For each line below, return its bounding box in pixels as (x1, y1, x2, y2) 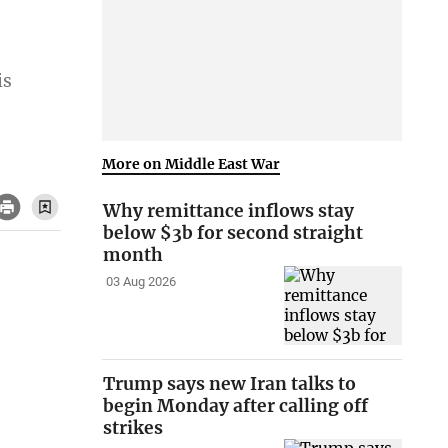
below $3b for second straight (103, 222, 364, 245)
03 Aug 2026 (105, 274, 176, 290)
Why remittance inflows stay (103, 200, 355, 223)
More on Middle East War (102, 154, 281, 173)
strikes (103, 417, 164, 440)
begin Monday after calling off (103, 395, 369, 418)
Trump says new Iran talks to (103, 373, 357, 396)
